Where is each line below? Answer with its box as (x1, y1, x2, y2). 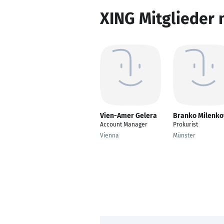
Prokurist (173, 121, 198, 128)
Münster (173, 132, 195, 139)
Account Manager (100, 121, 147, 128)
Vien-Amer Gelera (100, 111, 157, 120)
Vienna (100, 132, 119, 139)
